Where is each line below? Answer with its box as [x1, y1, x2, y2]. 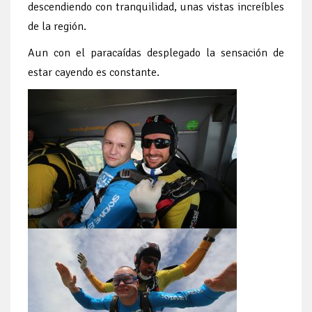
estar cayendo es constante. [28, 65, 159, 79]
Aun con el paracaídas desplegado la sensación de [28, 45, 284, 60]
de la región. [28, 19, 86, 33]
